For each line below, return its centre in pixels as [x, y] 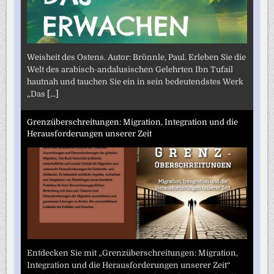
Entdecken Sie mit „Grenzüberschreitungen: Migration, [133, 253]
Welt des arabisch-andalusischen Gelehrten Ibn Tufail [130, 69]
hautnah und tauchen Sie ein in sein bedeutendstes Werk [135, 81]
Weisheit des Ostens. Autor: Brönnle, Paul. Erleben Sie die [137, 57]
